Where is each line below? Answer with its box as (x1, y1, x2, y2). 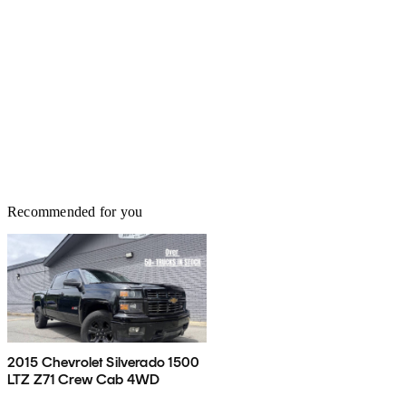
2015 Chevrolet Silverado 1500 (7, 353, 200, 371)
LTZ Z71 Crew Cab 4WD (7, 370, 160, 388)
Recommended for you (7, 203, 143, 219)
